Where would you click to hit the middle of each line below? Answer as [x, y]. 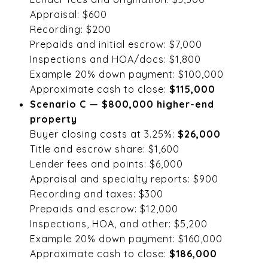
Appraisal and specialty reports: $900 [124, 179]
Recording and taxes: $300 [96, 194]
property [53, 119]
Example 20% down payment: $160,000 [126, 238]
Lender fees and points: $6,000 [106, 164]
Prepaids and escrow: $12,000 [104, 208]
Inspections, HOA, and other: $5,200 [118, 223]
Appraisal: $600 [68, 14]
